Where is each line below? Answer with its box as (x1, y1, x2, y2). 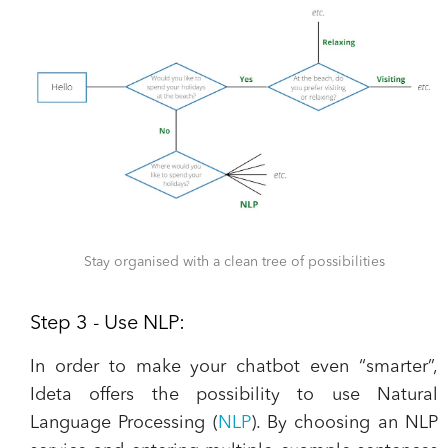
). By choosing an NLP (250, 414, 439, 433)
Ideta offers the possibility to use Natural (30, 386, 438, 405)
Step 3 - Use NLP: (30, 314, 185, 335)
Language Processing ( (30, 414, 218, 433)
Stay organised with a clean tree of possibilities (83, 255, 385, 270)
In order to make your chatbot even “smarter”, (30, 358, 438, 377)
